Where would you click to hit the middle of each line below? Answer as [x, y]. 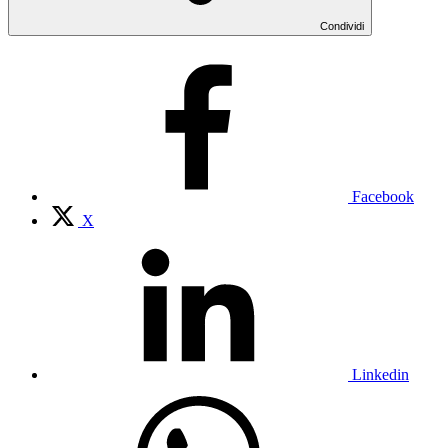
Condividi [342, 25]
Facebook [383, 196]
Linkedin [380, 374]
